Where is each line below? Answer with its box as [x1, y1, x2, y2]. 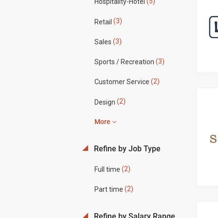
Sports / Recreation [94, 58, 154, 66]
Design [94, 98, 115, 106]
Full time [94, 165, 120, 174]
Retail [94, 18, 112, 26]
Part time [94, 185, 123, 194]
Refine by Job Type [91, 144, 161, 153]
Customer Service [94, 78, 149, 86]
